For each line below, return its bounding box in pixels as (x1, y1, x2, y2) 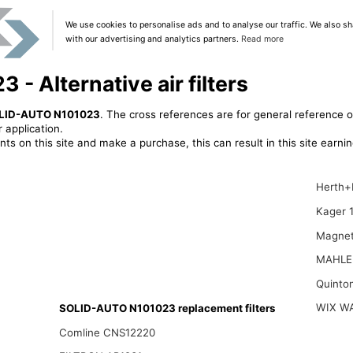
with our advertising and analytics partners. (65, 33, 241, 44)
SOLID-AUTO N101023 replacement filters (58, 301, 275, 314)
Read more (240, 33, 284, 44)
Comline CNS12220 (58, 325, 155, 339)
